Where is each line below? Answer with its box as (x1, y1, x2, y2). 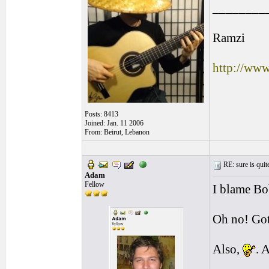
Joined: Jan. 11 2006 (85, 119, 144, 127)
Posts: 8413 (85, 110, 118, 118)
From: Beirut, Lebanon (85, 128, 150, 136)
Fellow (85, 180, 104, 189)
